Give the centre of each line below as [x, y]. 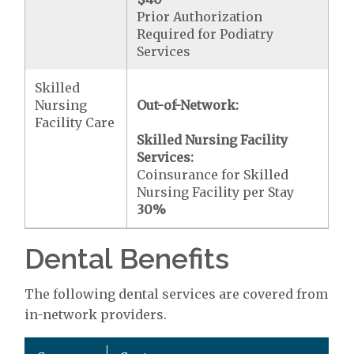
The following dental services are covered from [177, 294]
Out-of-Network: [188, 105]
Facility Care [75, 122]
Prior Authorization [200, 17]
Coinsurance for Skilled [213, 175]
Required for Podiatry [205, 34]
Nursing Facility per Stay [216, 192]
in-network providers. [96, 314]
